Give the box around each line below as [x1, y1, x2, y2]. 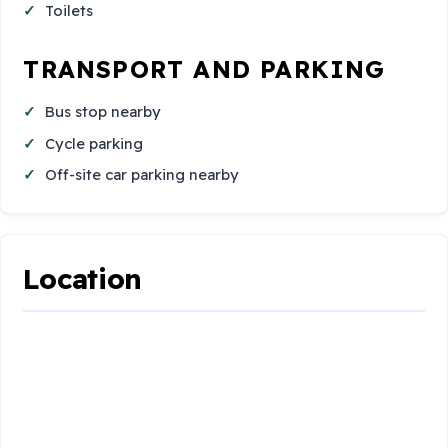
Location [23, 260, 143, 296]
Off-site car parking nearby [45, 165, 240, 185]
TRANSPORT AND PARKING [23, 53, 386, 84]
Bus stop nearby [45, 102, 162, 122]
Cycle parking [45, 133, 144, 153]
